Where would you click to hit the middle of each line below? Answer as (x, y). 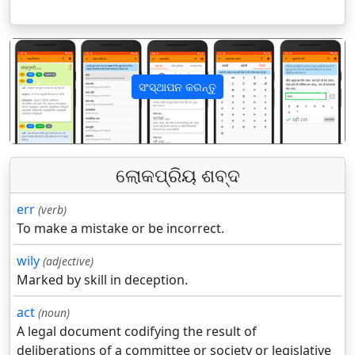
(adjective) (68, 261)
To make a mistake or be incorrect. (120, 229)
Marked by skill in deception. (102, 280)
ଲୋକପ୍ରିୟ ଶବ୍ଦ (177, 176)
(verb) (52, 210)
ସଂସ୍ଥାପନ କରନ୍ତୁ (177, 87)
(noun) (54, 313)
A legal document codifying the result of (137, 332)
